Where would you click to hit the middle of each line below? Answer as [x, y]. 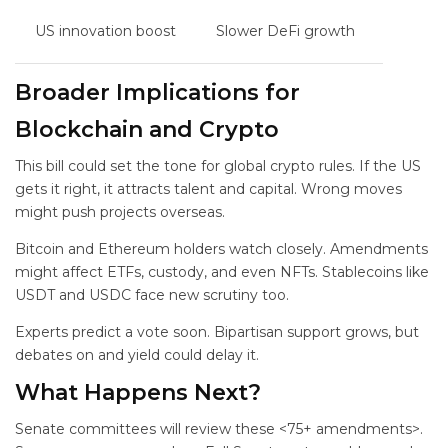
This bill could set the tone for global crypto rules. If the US [218, 166]
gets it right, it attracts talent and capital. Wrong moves [208, 189]
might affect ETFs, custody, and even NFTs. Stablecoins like [222, 272]
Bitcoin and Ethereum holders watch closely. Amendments [221, 249]
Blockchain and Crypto [147, 129]
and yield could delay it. [178, 355]
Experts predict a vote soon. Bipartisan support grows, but [217, 332]
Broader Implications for [157, 92]
